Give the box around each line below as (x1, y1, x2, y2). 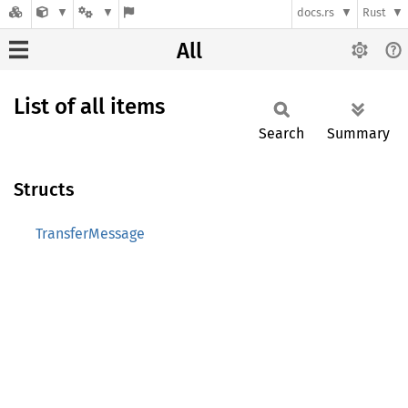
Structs (14, 178, 75, 200)
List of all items (14, 94, 165, 119)
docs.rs (297, 5, 335, 20)
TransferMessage (36, 225, 145, 242)
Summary (327, 125, 390, 142)
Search (259, 125, 304, 142)
